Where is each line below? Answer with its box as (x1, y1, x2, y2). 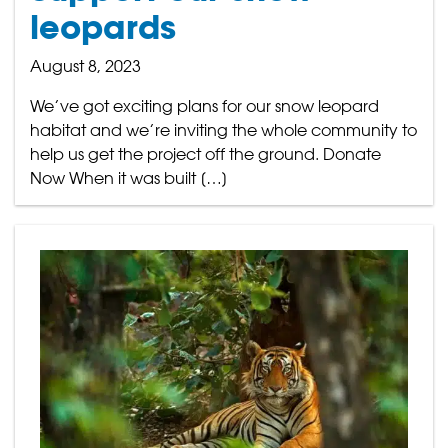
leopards (30, 6, 176, 48)
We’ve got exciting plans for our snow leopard (30, 96, 379, 116)
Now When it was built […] (30, 168, 228, 188)
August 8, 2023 (30, 56, 141, 76)
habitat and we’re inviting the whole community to (30, 120, 417, 140)
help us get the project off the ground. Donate (30, 144, 381, 164)
